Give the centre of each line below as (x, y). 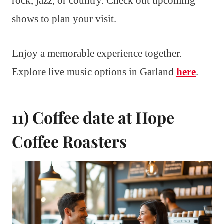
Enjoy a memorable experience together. (97, 54)
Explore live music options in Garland (94, 72)
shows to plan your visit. (64, 19)
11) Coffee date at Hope (93, 117)
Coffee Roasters (69, 141)
